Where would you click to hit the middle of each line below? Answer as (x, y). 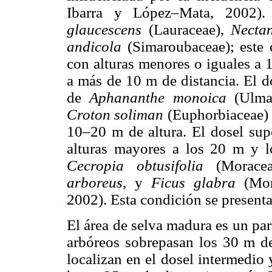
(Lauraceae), (189, 30)
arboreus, (101, 183)
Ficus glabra (198, 183)
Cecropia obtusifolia (141, 166)
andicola (97, 47)
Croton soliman (117, 115)
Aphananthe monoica (162, 98)
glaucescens (108, 30)
